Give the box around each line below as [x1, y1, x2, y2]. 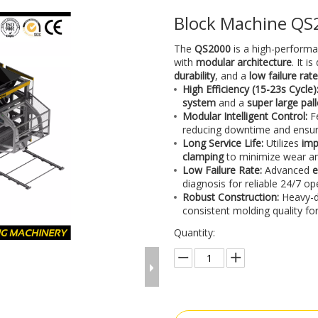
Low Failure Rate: [182, 163, 263, 177]
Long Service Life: [182, 136, 264, 150]
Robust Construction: [182, 190, 280, 204]
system [182, 96, 216, 109]
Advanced [262, 163, 313, 177]
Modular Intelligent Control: [182, 109, 308, 123]
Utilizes [263, 136, 302, 150]
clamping [182, 150, 224, 163]
